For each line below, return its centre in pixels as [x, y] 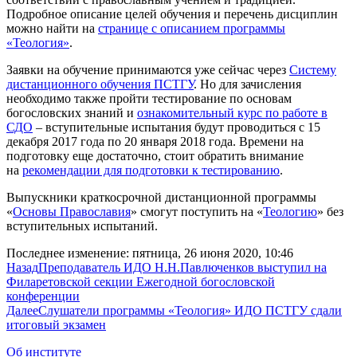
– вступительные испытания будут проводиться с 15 [177, 127]
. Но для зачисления [247, 84]
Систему [313, 69]
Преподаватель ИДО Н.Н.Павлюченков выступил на [182, 267]
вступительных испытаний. [82, 226]
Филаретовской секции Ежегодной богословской [141, 281]
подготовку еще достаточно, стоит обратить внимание [155, 155]
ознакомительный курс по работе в [232, 112]
